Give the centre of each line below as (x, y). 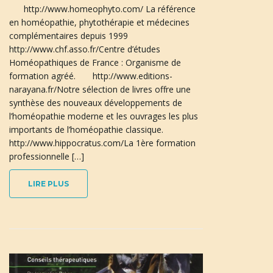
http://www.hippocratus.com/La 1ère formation (102, 143)
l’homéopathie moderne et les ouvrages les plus (104, 116)
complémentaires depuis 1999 (71, 36)
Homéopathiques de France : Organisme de (95, 63)
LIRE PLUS (48, 184)
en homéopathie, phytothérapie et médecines (99, 23)
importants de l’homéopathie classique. (89, 130)
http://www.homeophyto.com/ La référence (102, 9)
